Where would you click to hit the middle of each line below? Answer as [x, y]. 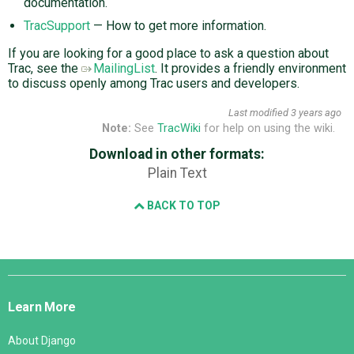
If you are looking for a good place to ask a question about [168, 54]
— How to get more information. [178, 26]
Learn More [42, 307]
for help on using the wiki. [267, 128]
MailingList [124, 69]
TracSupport [57, 26]
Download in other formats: [177, 154]
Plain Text [177, 173]
